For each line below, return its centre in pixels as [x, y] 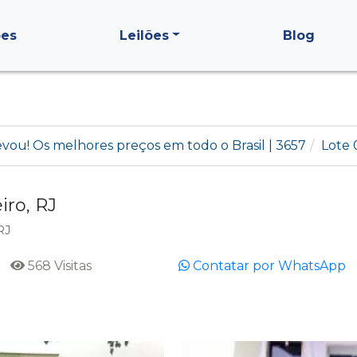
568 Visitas [58, 266]
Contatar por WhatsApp [268, 266]
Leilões [145, 35]
